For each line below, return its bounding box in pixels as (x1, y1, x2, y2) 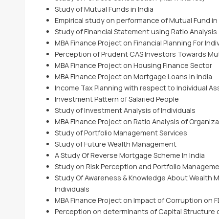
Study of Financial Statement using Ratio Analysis (54, 27, 217, 36)
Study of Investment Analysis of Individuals (54, 106, 196, 115)
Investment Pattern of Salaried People (54, 94, 179, 104)
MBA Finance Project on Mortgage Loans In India (54, 72, 212, 81)
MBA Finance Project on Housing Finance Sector (54, 61, 212, 70)
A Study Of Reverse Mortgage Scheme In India (54, 151, 205, 160)
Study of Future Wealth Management (54, 139, 176, 149)
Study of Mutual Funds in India (54, 4, 153, 14)
